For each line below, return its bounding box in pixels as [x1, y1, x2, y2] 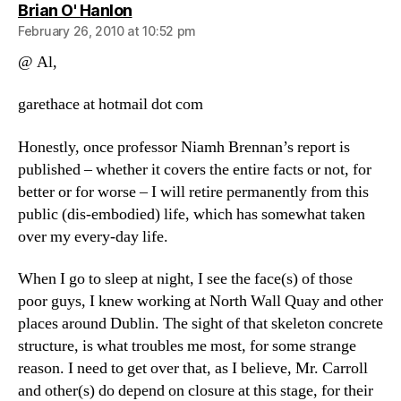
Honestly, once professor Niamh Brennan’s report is [18, 136, 350, 158]
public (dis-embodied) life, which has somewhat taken [18, 203, 365, 225]
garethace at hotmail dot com [18, 94, 203, 115]
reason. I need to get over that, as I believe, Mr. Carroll [18, 358, 368, 379]
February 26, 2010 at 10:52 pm [18, 22, 197, 38]
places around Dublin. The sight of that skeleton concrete [18, 313, 383, 334]
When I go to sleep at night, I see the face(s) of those [18, 269, 353, 289]
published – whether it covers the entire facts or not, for [18, 158, 371, 180]
